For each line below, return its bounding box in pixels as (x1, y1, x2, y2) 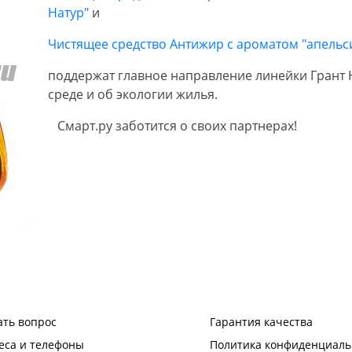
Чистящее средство (48, 35, 170, 53)
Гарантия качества (209, 313, 313, 329)
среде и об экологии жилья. (48, 85, 218, 103)
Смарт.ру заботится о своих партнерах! (48, 116, 297, 134)
